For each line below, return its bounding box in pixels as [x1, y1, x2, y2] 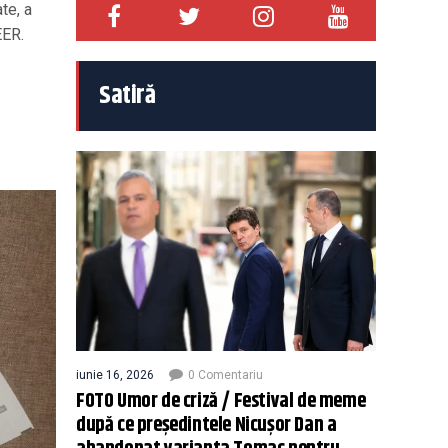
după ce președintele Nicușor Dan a [76, 410, 337, 441]
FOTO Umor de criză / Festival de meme [76, 386, 366, 417]
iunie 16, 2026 [76, 368, 154, 382]
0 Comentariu [188, 368, 263, 382]
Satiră [99, 77, 155, 115]
